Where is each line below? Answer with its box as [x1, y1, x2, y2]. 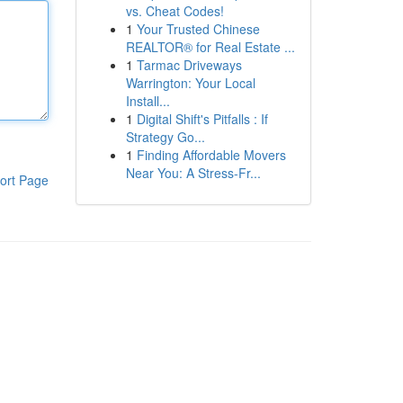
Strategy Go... [125, 128, 205, 146]
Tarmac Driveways [136, 56, 242, 74]
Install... [125, 92, 170, 110]
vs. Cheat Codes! [125, 2, 224, 20]
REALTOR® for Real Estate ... [125, 38, 295, 56]
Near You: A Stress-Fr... [125, 164, 261, 182]
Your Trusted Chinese [136, 20, 260, 38]
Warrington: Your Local [125, 74, 255, 92]
